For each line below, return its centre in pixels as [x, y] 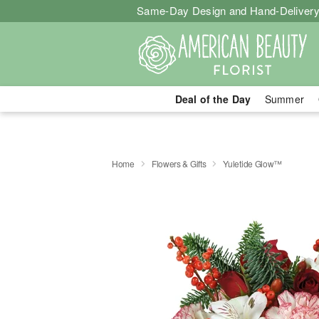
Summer [284, 99]
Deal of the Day [213, 99]
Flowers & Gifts [179, 163]
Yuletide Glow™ [253, 163]
